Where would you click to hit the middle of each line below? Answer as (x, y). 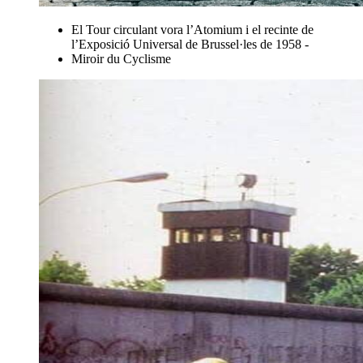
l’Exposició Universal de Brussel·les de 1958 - (190, 44)
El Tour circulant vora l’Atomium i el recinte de (192, 29)
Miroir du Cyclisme (121, 58)
